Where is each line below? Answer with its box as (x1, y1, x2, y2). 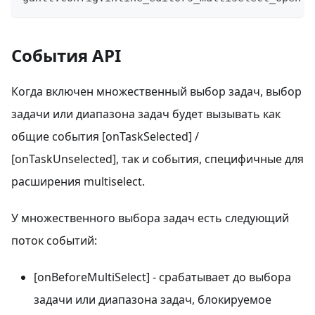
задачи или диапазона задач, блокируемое (34, 291, 271, 307)
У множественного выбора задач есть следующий (11, 210, 289, 226)
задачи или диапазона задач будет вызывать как (11, 105, 281, 122)
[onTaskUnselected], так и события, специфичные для (11, 150, 304, 167)
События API (11, 43, 121, 67)
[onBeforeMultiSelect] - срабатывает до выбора (34, 269, 291, 285)
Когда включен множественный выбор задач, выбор (11, 83, 302, 99)
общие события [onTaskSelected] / (11, 128, 199, 144)
